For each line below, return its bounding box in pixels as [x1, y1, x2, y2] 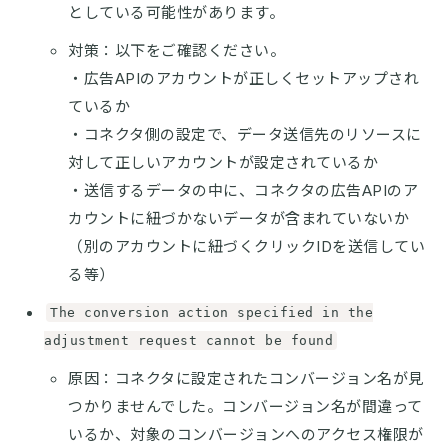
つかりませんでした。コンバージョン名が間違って [68, 396, 423, 416]
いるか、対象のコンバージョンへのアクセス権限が [68, 424, 424, 444]
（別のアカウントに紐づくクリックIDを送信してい [68, 236, 425, 256]
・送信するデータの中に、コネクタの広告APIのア [68, 180, 418, 200]
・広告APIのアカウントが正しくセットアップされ [68, 68, 419, 88]
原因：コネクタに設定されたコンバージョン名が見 [68, 368, 424, 388]
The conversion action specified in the [50, 304, 373, 320]
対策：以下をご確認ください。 [68, 40, 285, 60]
